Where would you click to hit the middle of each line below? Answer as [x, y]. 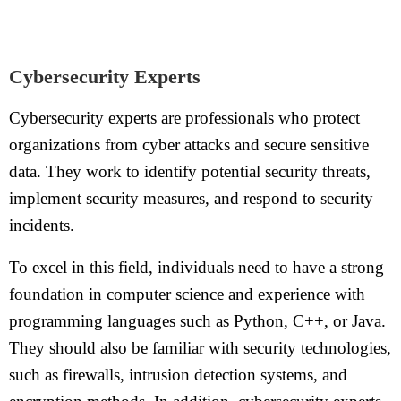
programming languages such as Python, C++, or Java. [197, 321]
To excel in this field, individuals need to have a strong [196, 267]
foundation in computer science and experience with [187, 294]
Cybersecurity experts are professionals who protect [184, 118]
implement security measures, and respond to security [191, 198]
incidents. [42, 225]
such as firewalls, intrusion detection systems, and [178, 375]
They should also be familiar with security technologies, [200, 348]
